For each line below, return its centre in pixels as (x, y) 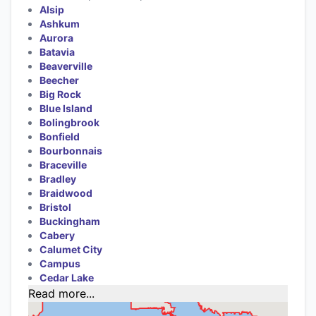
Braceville (63, 164)
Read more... (61, 293)
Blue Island (66, 108)
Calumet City (71, 249)
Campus (60, 263)
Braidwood (66, 193)
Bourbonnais (71, 150)
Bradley (58, 178)
